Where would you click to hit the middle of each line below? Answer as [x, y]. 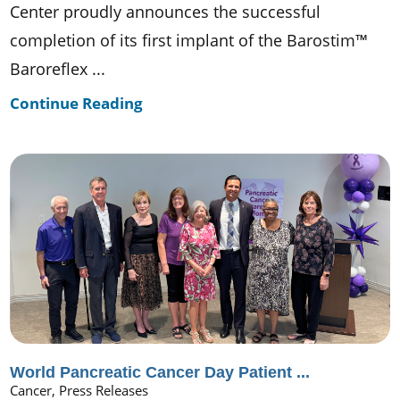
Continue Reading [77, 103]
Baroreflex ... [58, 68]
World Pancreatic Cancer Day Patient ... [160, 372]
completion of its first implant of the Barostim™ [189, 40]
